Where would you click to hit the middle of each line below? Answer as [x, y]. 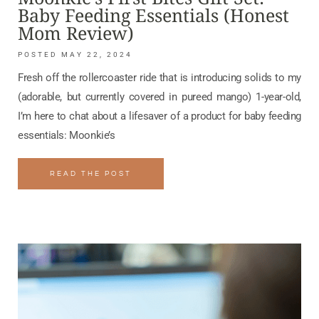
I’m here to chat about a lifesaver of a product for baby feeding [159, 116]
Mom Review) [76, 33]
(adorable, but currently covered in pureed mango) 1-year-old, [159, 97]
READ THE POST [91, 174]
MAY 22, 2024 [95, 55]
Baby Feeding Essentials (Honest [153, 15]
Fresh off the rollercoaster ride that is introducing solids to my [159, 78]
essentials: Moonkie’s [67, 136]
